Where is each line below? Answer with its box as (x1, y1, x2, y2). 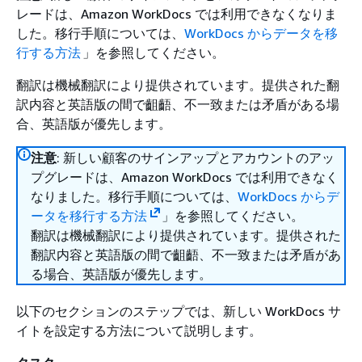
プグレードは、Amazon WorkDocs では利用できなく (31, 169, 339, 185)
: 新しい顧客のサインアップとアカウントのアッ (57, 149, 335, 166)
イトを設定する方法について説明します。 (16, 322, 262, 339)
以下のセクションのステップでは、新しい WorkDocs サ (16, 303, 341, 319)
